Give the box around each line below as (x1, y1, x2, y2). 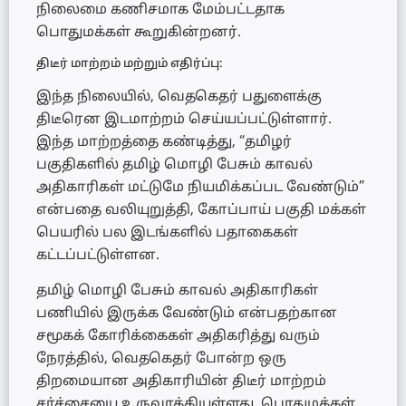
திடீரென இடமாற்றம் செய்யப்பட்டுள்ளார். (36, 111, 332, 129)
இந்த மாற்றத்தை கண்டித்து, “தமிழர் (36, 133, 292, 151)
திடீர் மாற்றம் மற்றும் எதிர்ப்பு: (36, 56, 223, 72)
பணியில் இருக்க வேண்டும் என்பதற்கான (36, 305, 337, 324)
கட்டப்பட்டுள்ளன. (36, 246, 159, 265)
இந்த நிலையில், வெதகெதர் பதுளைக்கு (36, 88, 322, 106)
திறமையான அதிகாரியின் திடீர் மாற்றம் (36, 373, 326, 391)
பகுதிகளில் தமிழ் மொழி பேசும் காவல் (36, 156, 313, 174)
